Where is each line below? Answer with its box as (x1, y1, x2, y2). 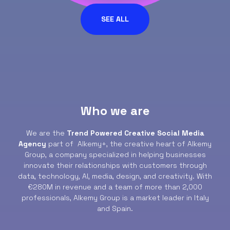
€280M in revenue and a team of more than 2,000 (28, 182, 202, 192)
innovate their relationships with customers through (23, 161, 207, 170)
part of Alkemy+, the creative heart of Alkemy (46, 139, 212, 149)
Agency (18, 139, 46, 149)
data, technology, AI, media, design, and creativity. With (18, 171, 212, 181)
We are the (26, 128, 67, 138)
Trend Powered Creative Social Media (66, 128, 204, 138)
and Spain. (97, 204, 133, 214)
